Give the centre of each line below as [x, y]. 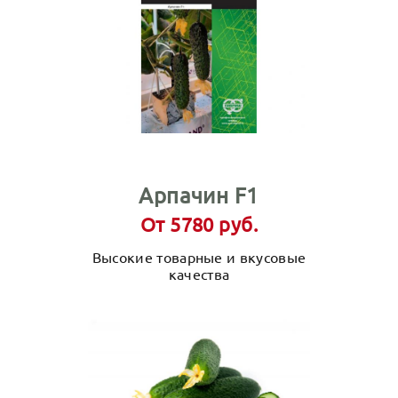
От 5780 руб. [199, 224]
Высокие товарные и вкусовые [199, 257]
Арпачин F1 [199, 195]
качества [199, 274]
